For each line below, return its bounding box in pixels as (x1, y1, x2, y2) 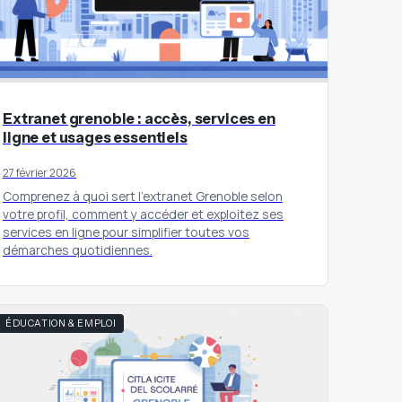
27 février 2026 (3, 164, 76, 180)
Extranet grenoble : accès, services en (3, 109, 275, 127)
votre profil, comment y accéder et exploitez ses (3, 205, 284, 223)
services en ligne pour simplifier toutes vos (3, 223, 249, 240)
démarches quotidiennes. (3, 240, 153, 258)
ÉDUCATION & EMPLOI (5, 318, 117, 330)
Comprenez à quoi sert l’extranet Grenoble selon (3, 187, 283, 205)
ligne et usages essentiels (3, 127, 188, 146)
